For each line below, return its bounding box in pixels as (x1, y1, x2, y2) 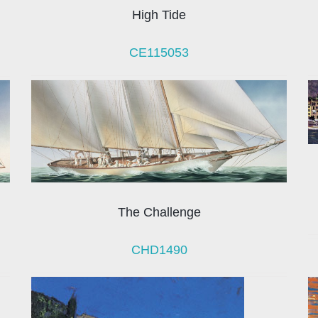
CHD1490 (131, 242, 187, 257)
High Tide (132, 8, 186, 23)
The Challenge (117, 204, 201, 219)
